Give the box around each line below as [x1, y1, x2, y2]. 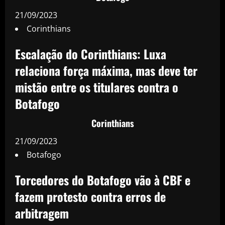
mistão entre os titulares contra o [15, 77, 178, 96]
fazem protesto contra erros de [15, 187, 166, 205]
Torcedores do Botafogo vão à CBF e [15, 170, 190, 189]
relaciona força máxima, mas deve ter [15, 61, 197, 79]
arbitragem [15, 203, 69, 222]
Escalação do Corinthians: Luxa [15, 44, 166, 63]
